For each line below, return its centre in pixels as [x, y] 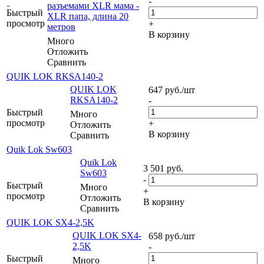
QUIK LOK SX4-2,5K [50, 222]
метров [61, 27]
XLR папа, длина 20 [88, 16]
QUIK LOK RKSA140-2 [55, 76]
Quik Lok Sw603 [39, 149]
